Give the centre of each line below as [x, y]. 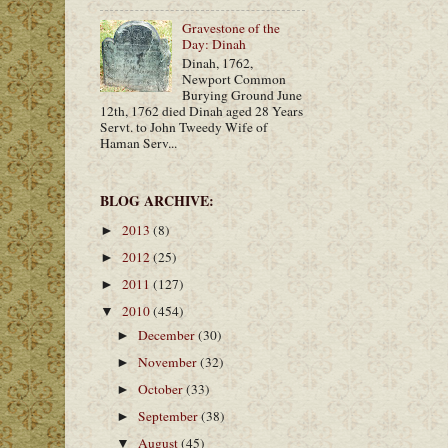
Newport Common [234, 78]
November [169, 362]
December [168, 334]
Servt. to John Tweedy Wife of [184, 126]
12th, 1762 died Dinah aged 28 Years [201, 110]
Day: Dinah [214, 44]
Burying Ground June [242, 94]
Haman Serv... [138, 142]
